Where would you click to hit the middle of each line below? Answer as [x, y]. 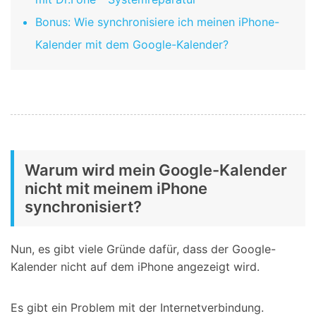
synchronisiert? [83, 206]
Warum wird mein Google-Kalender [156, 170]
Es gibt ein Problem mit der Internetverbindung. [137, 307]
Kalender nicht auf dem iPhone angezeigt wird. [135, 266]
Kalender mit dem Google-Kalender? [132, 45]
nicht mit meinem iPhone [116, 188]
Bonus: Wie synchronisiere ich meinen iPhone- [157, 22]
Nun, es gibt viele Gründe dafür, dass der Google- [143, 249]
